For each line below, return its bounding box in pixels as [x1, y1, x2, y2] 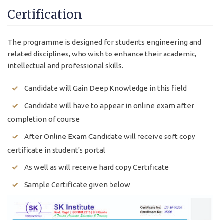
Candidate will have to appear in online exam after [24, 101, 194, 110]
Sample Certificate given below [24, 180, 130, 189]
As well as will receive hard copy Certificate [24, 163, 169, 171]
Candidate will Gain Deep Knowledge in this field [24, 83, 187, 92]
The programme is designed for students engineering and [7, 37, 201, 46]
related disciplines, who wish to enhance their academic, [7, 49, 196, 58]
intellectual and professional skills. [7, 61, 123, 70]
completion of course [7, 114, 80, 123]
